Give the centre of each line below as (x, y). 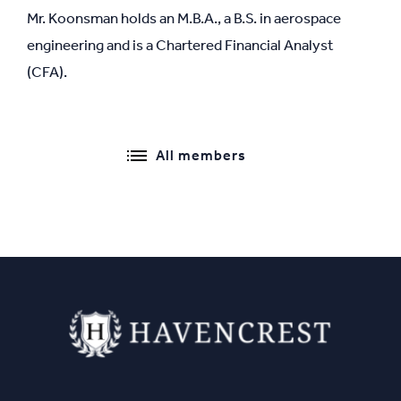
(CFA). (47, 72)
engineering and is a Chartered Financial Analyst (180, 45)
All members (200, 155)
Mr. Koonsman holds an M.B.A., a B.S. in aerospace (184, 18)
